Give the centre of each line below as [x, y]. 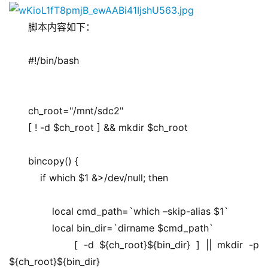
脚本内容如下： [62, 27]
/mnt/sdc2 [96, 111]
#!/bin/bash [54, 61]
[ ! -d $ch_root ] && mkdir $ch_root [108, 128]
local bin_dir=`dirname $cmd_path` [121, 228]
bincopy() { [53, 161]
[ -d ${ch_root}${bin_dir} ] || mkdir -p [144, 245]
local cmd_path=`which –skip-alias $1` [128, 211]
